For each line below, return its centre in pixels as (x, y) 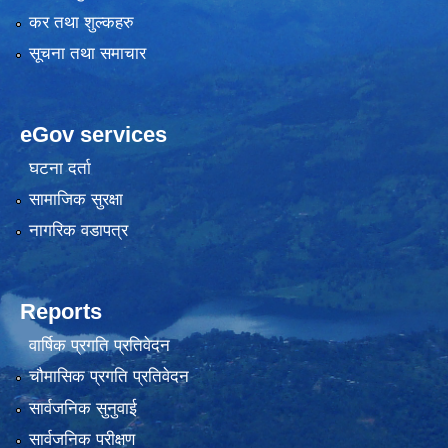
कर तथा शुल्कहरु (81, 22)
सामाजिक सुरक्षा (75, 200)
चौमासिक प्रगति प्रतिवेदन (108, 377)
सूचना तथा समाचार (87, 54)
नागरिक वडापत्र (78, 231)
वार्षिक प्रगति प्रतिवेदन (99, 345)
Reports (61, 312)
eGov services (93, 135)
